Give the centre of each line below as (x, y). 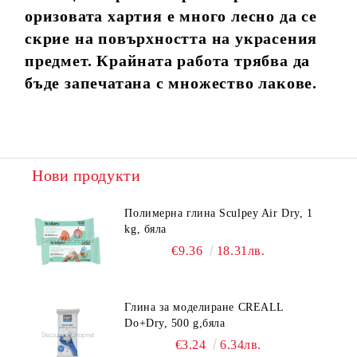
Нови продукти (86, 175)
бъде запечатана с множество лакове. (171, 82)
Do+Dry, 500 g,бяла (175, 323)
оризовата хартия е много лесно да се (171, 16)
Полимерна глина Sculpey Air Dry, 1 (219, 213)
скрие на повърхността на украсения (171, 38)
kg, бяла (145, 229)
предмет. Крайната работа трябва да (168, 60)
